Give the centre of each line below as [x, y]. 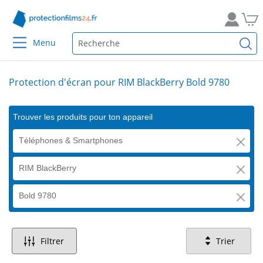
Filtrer [53, 241]
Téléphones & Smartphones [71, 140]
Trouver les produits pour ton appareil [83, 117]
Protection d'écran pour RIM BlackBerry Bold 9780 [119, 82]
